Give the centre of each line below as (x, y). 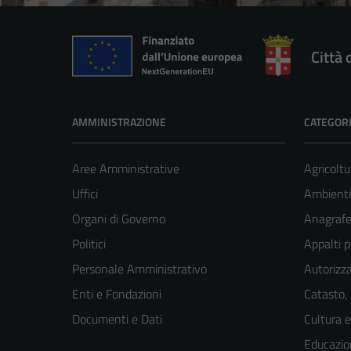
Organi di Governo (119, 218)
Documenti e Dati (117, 318)
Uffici (85, 193)
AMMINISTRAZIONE (119, 121)
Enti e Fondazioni (117, 293)
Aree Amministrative (126, 168)
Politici (89, 243)
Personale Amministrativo (139, 268)
